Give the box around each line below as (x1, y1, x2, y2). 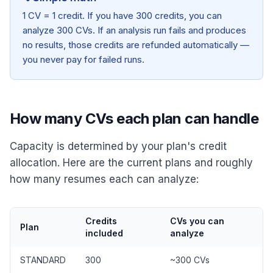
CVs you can (170, 216, 224, 226)
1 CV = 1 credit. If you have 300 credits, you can (23, 10, 222, 21)
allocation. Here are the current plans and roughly (10, 157, 253, 169)
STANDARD (20, 255, 66, 265)
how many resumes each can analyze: (10, 173, 199, 185)
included (85, 228, 123, 238)
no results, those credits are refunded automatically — (23, 39, 249, 51)
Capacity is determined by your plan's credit (10, 140, 227, 152)
